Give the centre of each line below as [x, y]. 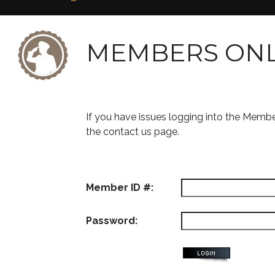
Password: [112, 221]
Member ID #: [120, 188]
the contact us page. [133, 132]
